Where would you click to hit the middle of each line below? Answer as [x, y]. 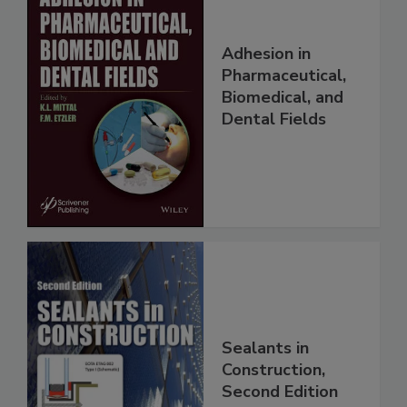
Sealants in [265, 348]
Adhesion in [266, 54]
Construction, [273, 370]
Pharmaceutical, [284, 76]
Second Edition [280, 392]
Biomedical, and [283, 98]
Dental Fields [274, 119]
